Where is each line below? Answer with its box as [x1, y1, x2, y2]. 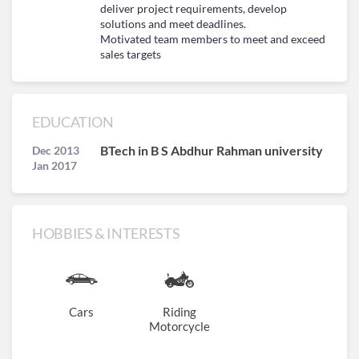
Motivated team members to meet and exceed [100, 32, 325, 46]
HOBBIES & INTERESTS [32, 224, 180, 242]
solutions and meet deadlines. [100, 17, 246, 30]
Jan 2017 [32, 159, 77, 172]
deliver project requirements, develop [100, 2, 287, 15]
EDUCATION [32, 113, 114, 131]
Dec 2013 [32, 143, 79, 157]
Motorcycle [148, 319, 210, 333]
